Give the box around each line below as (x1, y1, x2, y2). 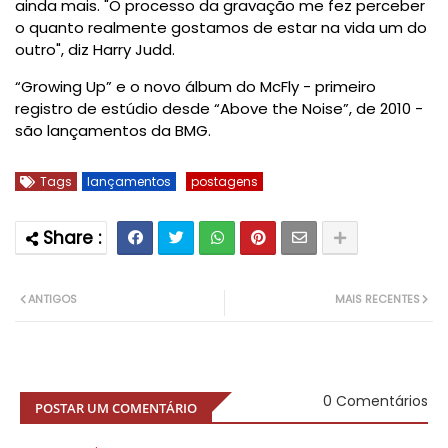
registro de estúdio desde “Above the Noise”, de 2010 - (15, 98, 423, 120)
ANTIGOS (28, 291, 77, 308)
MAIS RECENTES (335, 291, 420, 308)
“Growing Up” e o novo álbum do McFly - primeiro (15, 76, 376, 98)
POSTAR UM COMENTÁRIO (35, 399, 197, 418)
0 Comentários (323, 391, 428, 412)
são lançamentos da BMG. (15, 120, 211, 142)
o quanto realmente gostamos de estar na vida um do (15, 17, 427, 39)
